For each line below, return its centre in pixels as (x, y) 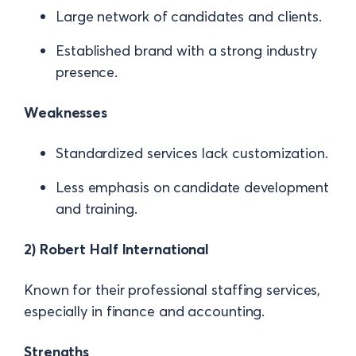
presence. (87, 72)
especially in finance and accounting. (145, 311)
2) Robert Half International (117, 249)
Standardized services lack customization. (192, 153)
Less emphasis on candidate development (193, 187)
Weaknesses (66, 112)
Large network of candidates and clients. (189, 16)
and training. (97, 209)
